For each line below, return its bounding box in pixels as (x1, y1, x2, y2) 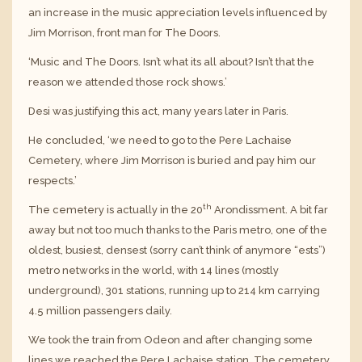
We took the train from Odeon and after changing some (28, 333, 313, 346)
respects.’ (28, 174, 77, 187)
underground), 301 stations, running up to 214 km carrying (28, 284, 320, 297)
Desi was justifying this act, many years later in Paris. (28, 104, 288, 117)
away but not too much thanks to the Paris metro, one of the (28, 223, 327, 236)
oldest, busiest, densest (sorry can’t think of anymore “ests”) (28, 243, 326, 256)
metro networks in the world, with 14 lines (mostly (28, 263, 279, 276)
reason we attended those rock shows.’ (28, 75, 227, 88)
